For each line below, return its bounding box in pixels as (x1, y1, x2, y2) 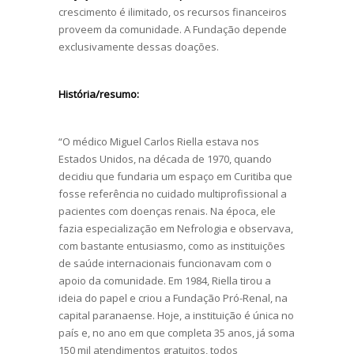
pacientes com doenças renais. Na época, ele (58, 203, 276, 218)
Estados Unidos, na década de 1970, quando (58, 151, 272, 166)
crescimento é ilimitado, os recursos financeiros (58, 4, 287, 19)
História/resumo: (58, 86, 139, 101)
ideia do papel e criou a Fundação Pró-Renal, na (58, 290, 288, 305)
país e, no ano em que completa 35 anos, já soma (58, 325, 295, 340)
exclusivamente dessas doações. (58, 39, 219, 54)
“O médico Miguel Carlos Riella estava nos (58, 134, 259, 149)
